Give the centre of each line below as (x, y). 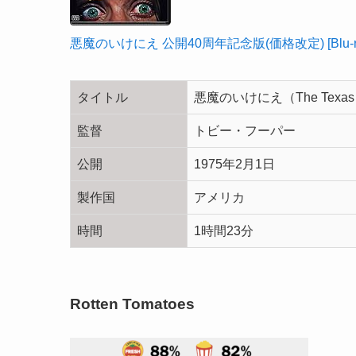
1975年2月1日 (234, 164)
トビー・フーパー (245, 131)
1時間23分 (224, 231)
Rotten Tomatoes (132, 304)
